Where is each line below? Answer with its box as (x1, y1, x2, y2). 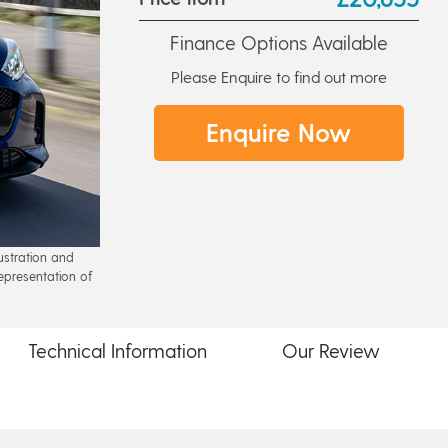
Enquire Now (206, 117, 352, 147)
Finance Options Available (169, 30, 388, 54)
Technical (27, 338, 111, 362)
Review (318, 338, 380, 362)
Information (110, 338, 207, 362)
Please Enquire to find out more (170, 66, 387, 86)
